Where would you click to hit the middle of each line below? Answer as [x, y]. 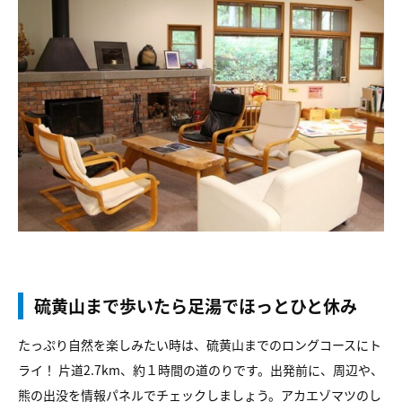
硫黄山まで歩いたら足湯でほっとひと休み [196, 306]
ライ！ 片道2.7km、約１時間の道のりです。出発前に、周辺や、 [201, 370]
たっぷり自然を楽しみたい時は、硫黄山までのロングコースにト [200, 345]
